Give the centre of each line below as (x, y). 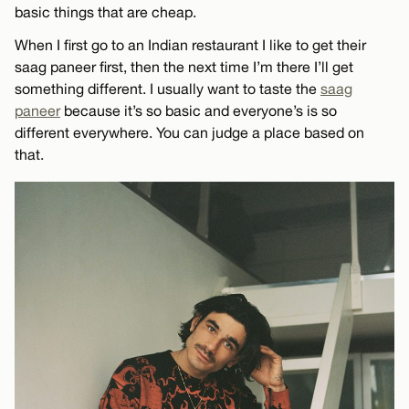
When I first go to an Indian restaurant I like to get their (190, 44)
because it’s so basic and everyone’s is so (199, 110)
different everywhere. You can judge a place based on (189, 132)
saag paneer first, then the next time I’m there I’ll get (184, 66)
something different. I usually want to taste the (168, 88)
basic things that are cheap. (105, 11)
